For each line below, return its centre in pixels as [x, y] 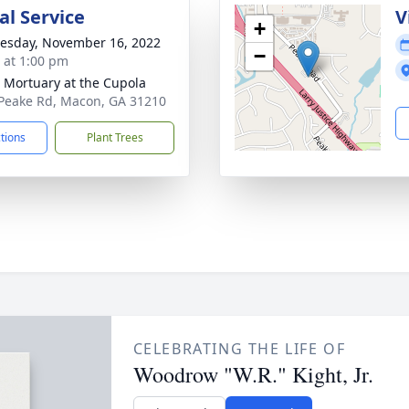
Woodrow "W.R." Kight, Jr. [253, 374]
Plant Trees [115, 137]
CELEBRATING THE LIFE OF [239, 349]
